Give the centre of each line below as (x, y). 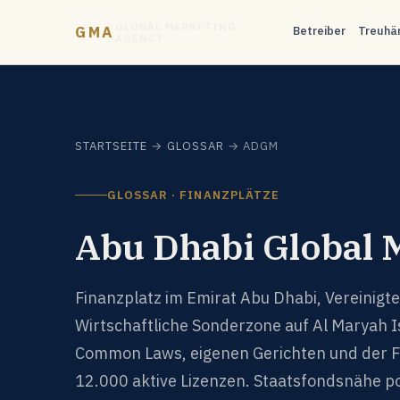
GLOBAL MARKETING (176, 26)
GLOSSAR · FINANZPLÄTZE (193, 195)
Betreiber (320, 31)
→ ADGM (251, 146)
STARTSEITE (112, 146)
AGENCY (139, 38)
